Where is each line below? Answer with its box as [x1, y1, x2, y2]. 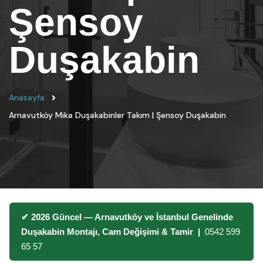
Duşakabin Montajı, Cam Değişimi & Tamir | [21, 227, 205, 237]
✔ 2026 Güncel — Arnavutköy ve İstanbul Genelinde [21, 212, 233, 222]
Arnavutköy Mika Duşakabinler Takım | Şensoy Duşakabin [9, 110, 226, 120]
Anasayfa [9, 92, 45, 103]
